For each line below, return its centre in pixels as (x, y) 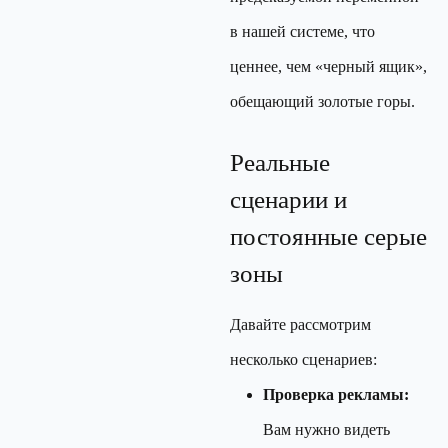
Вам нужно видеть (326, 429)
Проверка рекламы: (336, 394)
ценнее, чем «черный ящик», (328, 66)
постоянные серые (328, 236)
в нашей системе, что (302, 31)
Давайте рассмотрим (300, 324)
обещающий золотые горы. (322, 101)
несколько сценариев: (303, 359)
